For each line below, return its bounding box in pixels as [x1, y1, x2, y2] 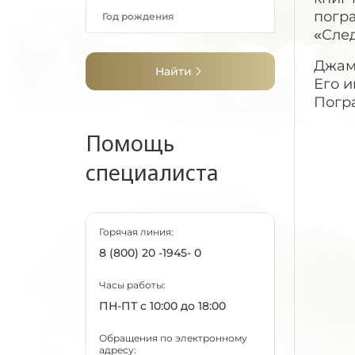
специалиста [86, 158, 219, 187]
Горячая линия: [99, 226, 174, 238]
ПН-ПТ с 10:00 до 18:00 [99, 299, 226, 313]
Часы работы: [99, 279, 166, 291]
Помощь [86, 128, 174, 158]
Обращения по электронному [99, 332, 247, 344]
